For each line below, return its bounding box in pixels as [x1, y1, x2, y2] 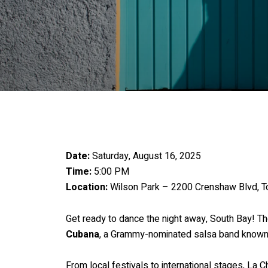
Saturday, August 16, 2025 [92, 149, 201, 163]
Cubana [66, 227, 99, 242]
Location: [66, 180, 108, 194]
